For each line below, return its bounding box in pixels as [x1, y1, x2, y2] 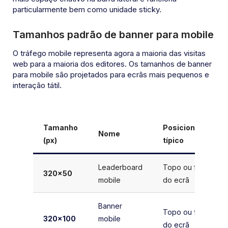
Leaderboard [98, 163, 142, 172]
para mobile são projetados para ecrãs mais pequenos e [13, 69, 209, 79]
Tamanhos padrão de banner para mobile [13, 28, 214, 41]
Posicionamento [163, 123, 223, 132]
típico [163, 136, 184, 145]
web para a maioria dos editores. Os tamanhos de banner [13, 59, 212, 69]
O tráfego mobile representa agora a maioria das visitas [13, 48, 206, 58]
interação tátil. [13, 80, 62, 90]
